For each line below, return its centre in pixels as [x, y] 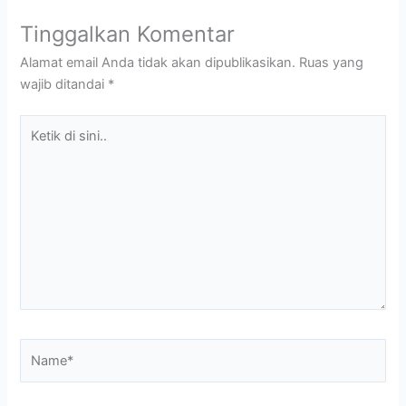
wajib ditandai [64, 84]
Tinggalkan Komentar [128, 34]
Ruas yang [332, 62]
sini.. [34, 168]
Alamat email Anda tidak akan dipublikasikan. [158, 62]
